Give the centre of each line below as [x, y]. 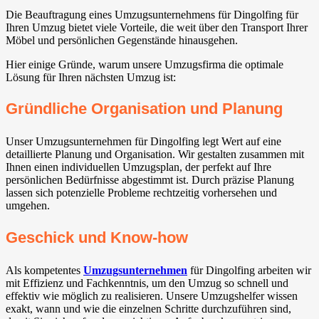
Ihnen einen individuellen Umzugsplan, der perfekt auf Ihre [138, 167]
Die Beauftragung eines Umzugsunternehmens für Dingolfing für [152, 15]
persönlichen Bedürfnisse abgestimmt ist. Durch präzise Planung [150, 180]
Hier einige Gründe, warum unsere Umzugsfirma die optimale [145, 65]
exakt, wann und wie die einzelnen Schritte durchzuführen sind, [148, 308]
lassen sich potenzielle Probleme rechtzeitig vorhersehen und [141, 193]
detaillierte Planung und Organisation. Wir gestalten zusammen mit [155, 155]
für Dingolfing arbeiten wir [249, 270]
